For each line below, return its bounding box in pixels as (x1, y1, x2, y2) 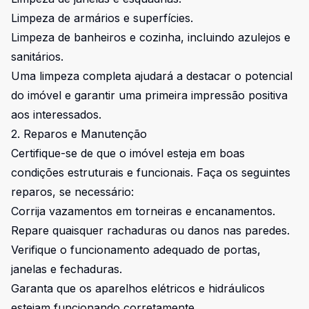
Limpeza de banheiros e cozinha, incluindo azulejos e (11, 30, 290, 44)
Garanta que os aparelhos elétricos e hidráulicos (11, 281, 265, 295)
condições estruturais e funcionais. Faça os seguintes (11, 166, 290, 179)
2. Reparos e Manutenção (11, 127, 147, 141)
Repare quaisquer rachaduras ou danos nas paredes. (11, 223, 290, 237)
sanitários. (11, 50, 63, 63)
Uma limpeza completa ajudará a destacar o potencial (11, 69, 292, 83)
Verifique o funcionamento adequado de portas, (11, 243, 261, 257)
